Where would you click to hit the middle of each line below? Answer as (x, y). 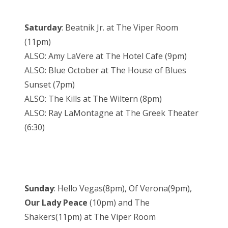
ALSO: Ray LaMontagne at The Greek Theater (111, 113)
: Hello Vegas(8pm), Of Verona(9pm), (123, 189)
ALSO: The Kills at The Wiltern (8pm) (93, 99)
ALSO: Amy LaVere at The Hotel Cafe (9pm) (106, 56)
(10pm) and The (119, 203)
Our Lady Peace (56, 203)
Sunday (39, 189)
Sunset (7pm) (50, 85)
